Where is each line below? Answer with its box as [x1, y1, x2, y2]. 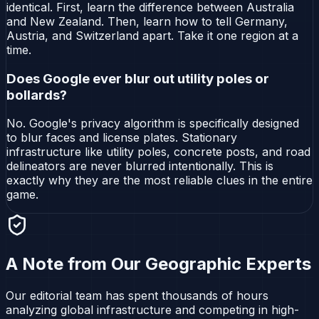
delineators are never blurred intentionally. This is [6, 159, 273, 174]
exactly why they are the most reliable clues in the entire [6, 173, 313, 188]
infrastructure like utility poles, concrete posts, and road [6, 145, 310, 159]
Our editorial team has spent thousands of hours [6, 288, 268, 303]
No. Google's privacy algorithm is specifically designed [6, 116, 299, 131]
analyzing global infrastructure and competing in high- [6, 303, 299, 318]
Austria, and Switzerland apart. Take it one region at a [6, 28, 298, 43]
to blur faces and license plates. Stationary [6, 130, 237, 145]
